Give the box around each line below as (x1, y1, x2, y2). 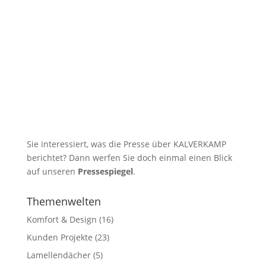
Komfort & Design (26, 213, 97, 225)
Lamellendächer (26, 249, 91, 261)
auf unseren (26, 165, 78, 177)
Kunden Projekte (26, 231, 93, 243)
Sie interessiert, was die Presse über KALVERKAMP (26, 138, 226, 150)
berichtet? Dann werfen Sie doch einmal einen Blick (26, 151, 232, 163)
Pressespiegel (77, 165, 133, 177)
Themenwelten (26, 194, 101, 208)
